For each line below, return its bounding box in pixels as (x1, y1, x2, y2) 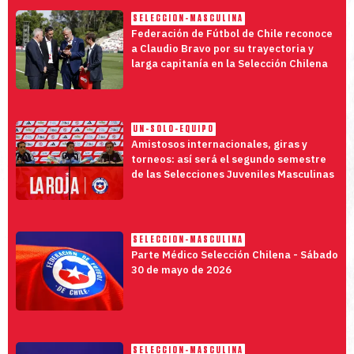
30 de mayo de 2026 (130, 262, 232, 277)
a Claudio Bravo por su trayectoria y (130, 41, 314, 55)
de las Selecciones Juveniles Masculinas (130, 167, 334, 181)
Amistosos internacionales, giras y (130, 137, 307, 151)
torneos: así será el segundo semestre (130, 152, 326, 166)
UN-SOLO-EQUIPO (132, 123, 214, 134)
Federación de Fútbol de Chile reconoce (130, 26, 333, 40)
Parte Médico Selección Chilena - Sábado (130, 247, 338, 262)
